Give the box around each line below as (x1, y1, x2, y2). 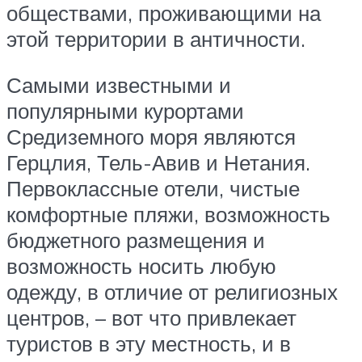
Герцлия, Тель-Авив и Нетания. (6, 149, 310, 176)
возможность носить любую (6, 253, 276, 280)
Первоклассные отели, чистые (6, 175, 300, 202)
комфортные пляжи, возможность (6, 201, 330, 228)
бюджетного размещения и (6, 227, 265, 254)
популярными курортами (6, 98, 244, 124)
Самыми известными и (6, 72, 231, 99)
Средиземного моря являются (6, 124, 296, 150)
